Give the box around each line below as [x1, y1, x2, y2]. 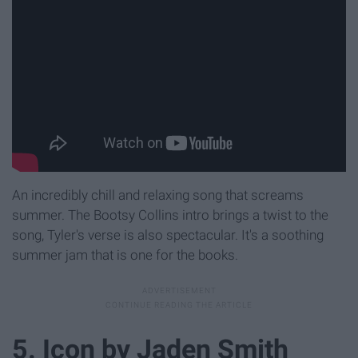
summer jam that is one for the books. [12, 246, 238, 263]
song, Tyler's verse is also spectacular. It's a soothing [12, 226, 324, 243]
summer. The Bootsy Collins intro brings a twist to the [12, 206, 328, 223]
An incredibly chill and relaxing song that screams [12, 186, 304, 203]
